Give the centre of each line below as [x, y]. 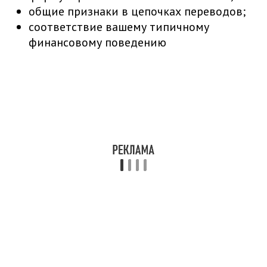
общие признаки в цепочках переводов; [137, 12]
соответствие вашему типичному [119, 27]
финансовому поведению [97, 43]
